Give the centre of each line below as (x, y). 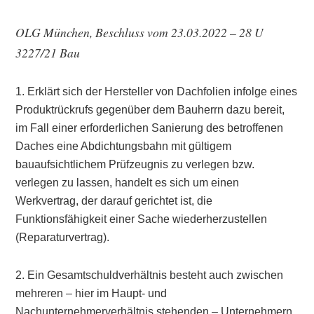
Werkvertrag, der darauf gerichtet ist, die (114, 201)
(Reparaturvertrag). (63, 237)
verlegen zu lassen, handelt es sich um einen (128, 183)
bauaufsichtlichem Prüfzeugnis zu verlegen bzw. (135, 164)
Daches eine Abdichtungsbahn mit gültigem (124, 146)
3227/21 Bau (48, 53)
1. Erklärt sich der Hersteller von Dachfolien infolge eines (157, 91)
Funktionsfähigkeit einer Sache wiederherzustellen (142, 219)
